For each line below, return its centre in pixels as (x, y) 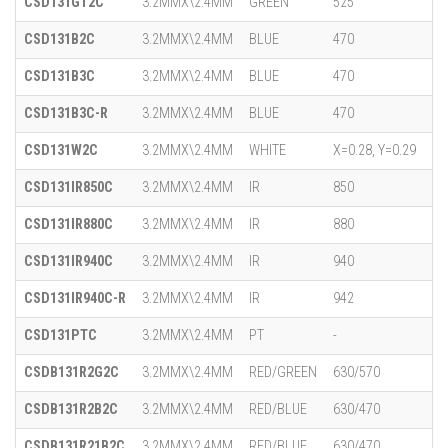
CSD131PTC (60, 335)
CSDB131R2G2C (71, 372)
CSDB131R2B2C (71, 409)
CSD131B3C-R (66, 113)
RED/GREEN (283, 372)
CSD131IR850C (68, 187)
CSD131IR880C (68, 224)
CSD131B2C (59, 39)
